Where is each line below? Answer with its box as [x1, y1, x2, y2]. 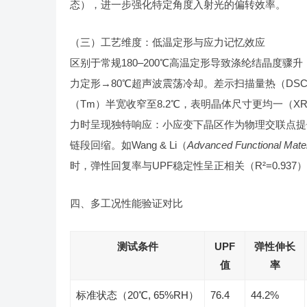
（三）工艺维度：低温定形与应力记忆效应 [70, 36, 265, 48]
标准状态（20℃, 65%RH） [76, 289, 199, 301]
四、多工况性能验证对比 [70, 197, 183, 209]
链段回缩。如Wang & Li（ [70, 139, 187, 151]
